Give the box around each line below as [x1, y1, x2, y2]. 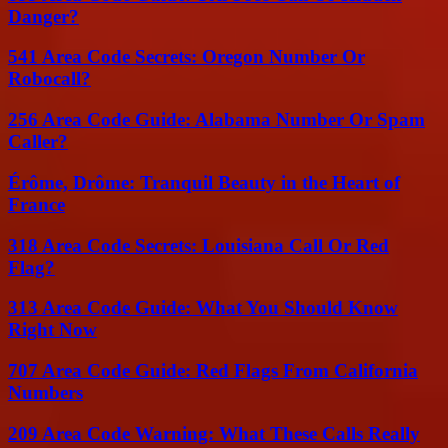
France [8, 193, 65, 215]
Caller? [8, 131, 68, 153]
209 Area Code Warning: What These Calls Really [8, 422, 420, 444]
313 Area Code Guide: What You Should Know [8, 297, 398, 319]
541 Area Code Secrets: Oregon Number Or [8, 46, 365, 68]
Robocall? [8, 68, 91, 90]
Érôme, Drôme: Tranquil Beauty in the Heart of [8, 171, 400, 193]
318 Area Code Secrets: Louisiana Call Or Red [8, 234, 389, 256]
